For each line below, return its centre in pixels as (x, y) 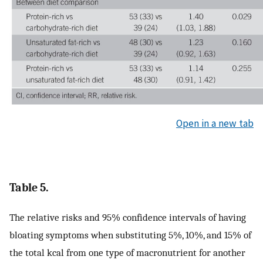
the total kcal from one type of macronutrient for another (127, 252)
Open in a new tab (215, 124)
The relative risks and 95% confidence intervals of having (128, 217)
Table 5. (29, 188)
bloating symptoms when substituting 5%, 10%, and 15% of (130, 235)
